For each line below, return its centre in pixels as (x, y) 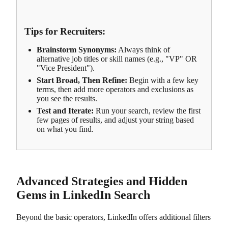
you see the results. (67, 98)
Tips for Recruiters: (65, 31)
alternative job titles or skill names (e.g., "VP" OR (117, 59)
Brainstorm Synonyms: (77, 49)
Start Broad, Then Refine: (82, 80)
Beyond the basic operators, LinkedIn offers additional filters (113, 217)
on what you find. (65, 129)
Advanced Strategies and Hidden (102, 181)
